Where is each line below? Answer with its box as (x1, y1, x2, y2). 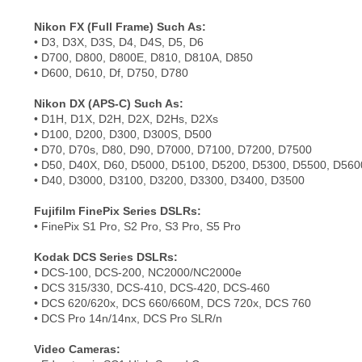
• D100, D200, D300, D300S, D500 (34, 128, 212, 141)
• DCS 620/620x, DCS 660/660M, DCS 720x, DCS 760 (34, 297, 311, 310)
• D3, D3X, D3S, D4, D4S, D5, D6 (34, 36, 204, 49)
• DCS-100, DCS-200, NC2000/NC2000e (34, 266, 242, 280)
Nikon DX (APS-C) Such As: (34, 97, 183, 111)
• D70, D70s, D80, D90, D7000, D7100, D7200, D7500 (34, 143, 312, 157)
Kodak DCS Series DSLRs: (34, 250, 178, 264)
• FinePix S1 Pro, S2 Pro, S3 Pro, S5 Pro (34, 220, 241, 234)
